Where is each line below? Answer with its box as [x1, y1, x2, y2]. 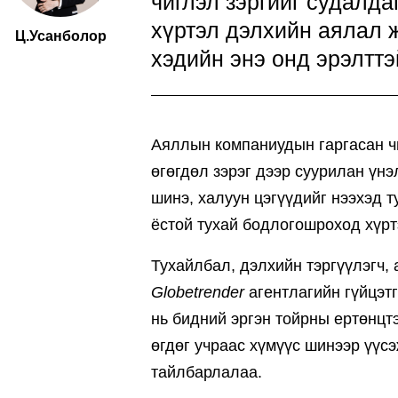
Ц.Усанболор [14, 28, 107, 44]
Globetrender [151, 283, 244, 301]
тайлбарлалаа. [151, 362, 262, 381]
